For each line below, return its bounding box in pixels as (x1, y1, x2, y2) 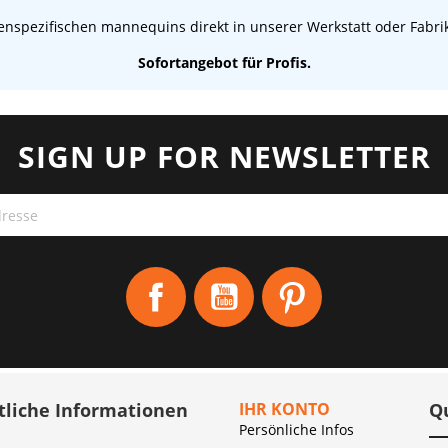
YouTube (254, 267, 313, 286)
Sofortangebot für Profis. (137, 53, 311, 72)
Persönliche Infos (239, 420, 354, 439)
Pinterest (322, 267, 382, 286)
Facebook (186, 267, 248, 286)
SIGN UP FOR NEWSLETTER (17, 136, 431, 177)
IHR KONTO (239, 398, 330, 420)
